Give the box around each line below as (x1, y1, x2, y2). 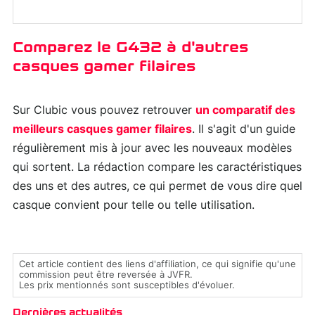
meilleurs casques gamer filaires (13, 124, 192, 136)
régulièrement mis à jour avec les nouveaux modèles (13, 143, 292, 155)
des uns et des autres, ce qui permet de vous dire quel (13, 181, 302, 193)
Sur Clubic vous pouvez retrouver (13, 105, 195, 117)
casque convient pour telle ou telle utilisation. (13, 200, 255, 212)
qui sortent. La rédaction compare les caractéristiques (13, 162, 302, 174)
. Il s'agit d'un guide (192, 124, 295, 136)
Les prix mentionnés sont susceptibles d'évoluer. (19, 281, 235, 291)
